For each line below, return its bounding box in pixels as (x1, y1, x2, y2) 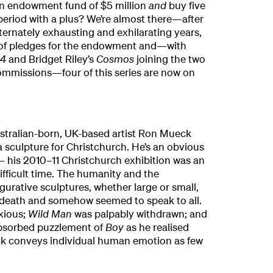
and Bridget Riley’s (8, 52, 96, 66)
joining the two (136, 52, 205, 66)
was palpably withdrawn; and (74, 207, 207, 221)
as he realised (126, 221, 189, 234)
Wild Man (27, 207, 74, 221)
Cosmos (96, 52, 136, 66)
